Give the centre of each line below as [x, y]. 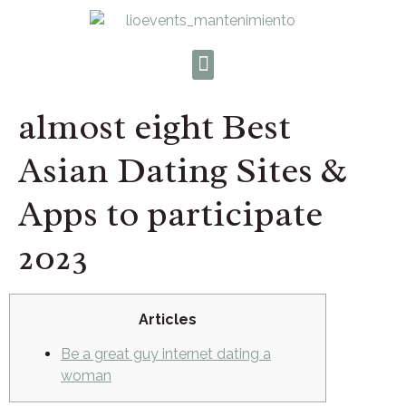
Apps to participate [170, 213]
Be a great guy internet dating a [166, 354]
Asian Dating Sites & [182, 169]
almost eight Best [155, 126]
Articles [168, 319]
